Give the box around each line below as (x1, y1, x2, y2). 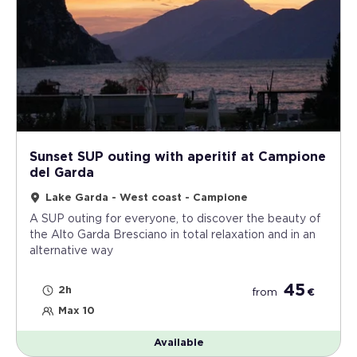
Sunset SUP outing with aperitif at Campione (29, 151, 326, 164)
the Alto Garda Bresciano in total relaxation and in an (29, 229, 316, 241)
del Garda (29, 167, 94, 180)
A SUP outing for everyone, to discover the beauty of (29, 214, 321, 226)
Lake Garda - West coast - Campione (45, 193, 248, 204)
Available (153, 338, 204, 349)
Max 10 (58, 306, 95, 317)
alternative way (29, 245, 113, 257)
